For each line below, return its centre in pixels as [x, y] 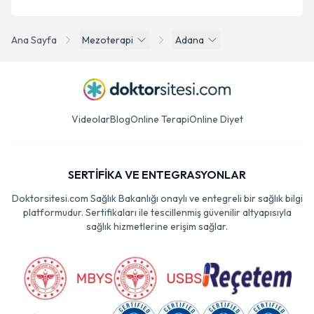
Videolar [90, 119]
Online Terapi [159, 119]
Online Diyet [216, 119]
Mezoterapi [108, 40]
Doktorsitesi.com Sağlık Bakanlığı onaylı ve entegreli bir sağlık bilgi [157, 198]
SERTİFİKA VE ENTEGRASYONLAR [157, 175]
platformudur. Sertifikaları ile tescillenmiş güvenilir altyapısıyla [157, 212]
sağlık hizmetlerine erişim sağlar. [157, 226]
